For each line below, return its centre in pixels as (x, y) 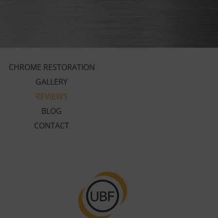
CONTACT (52, 125)
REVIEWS (52, 96)
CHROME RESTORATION (52, 67)
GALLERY (52, 82)
